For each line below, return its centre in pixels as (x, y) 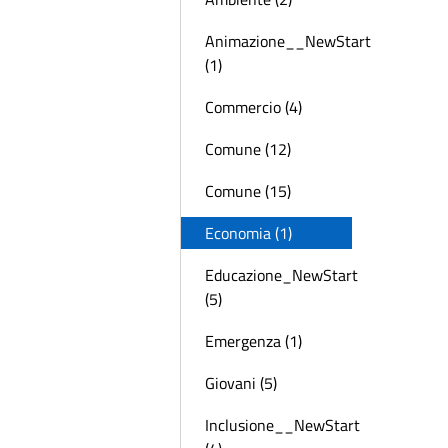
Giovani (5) (241, 383)
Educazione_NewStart (281, 275)
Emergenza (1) (253, 341)
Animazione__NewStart (288, 41)
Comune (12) (248, 149)
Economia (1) (248, 233)
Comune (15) (248, 191)
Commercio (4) (253, 107)
